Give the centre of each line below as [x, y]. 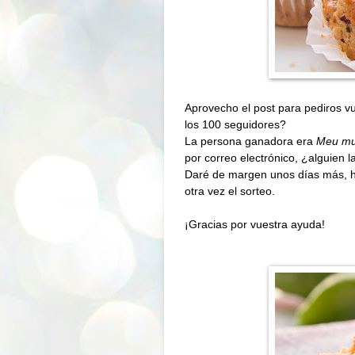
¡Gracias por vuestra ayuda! [255, 224]
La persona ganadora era [250, 141]
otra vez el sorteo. [230, 191]
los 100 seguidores [232, 124]
